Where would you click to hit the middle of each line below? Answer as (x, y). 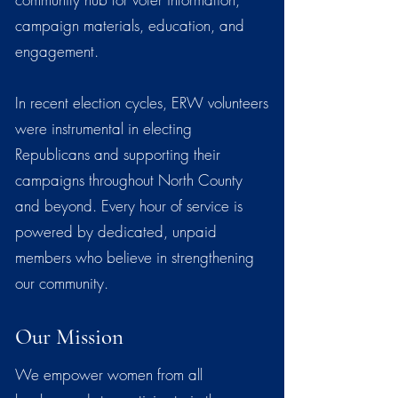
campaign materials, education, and (130, 25)
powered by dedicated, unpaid (116, 231)
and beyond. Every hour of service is (129, 205)
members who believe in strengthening (135, 257)
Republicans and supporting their (118, 154)
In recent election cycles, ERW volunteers (142, 102)
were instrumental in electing (103, 128)
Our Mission (69, 336)
